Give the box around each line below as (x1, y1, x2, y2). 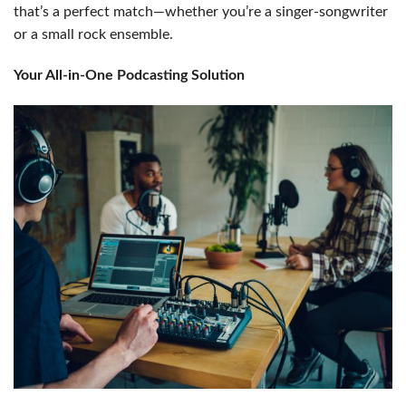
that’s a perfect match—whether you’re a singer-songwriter (14, 4, 388, 19)
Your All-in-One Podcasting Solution (14, 67, 245, 82)
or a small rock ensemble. (14, 26, 173, 42)
